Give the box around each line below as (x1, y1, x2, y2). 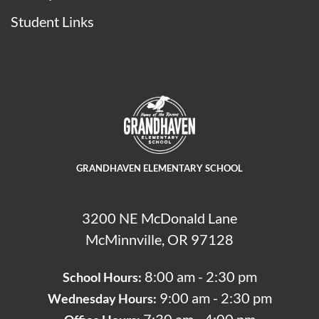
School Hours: (62, 269, 142, 286)
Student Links (11, 12, 94, 30)
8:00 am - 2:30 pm (141, 268, 257, 286)
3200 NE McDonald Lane (82, 209, 237, 226)
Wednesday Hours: (47, 291, 157, 307)
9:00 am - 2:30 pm (156, 289, 272, 307)
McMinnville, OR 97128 (85, 230, 234, 248)
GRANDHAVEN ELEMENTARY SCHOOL (76, 162, 243, 174)
